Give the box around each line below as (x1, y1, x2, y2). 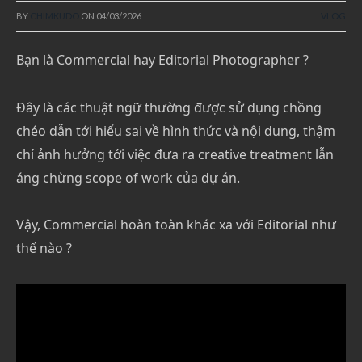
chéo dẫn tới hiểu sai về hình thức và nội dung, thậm (16, 121, 335, 140)
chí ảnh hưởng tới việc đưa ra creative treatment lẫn (16, 145, 334, 163)
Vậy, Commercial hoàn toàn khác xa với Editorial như (16, 216, 336, 234)
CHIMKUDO (30, 11, 79, 21)
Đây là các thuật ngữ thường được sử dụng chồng (16, 98, 322, 116)
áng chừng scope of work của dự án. (16, 168, 240, 187)
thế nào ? (16, 239, 72, 258)
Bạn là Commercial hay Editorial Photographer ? (16, 51, 309, 69)
